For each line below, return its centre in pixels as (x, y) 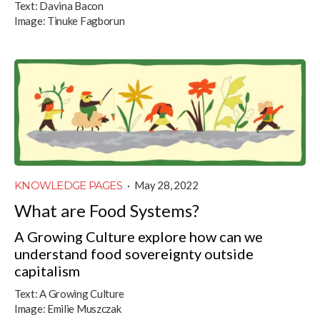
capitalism (47, 270)
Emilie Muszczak (84, 308)
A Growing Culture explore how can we (139, 236)
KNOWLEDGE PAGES (68, 185)
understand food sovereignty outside (134, 253)
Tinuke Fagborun (86, 21)
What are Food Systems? (107, 210)
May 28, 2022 (166, 185)
